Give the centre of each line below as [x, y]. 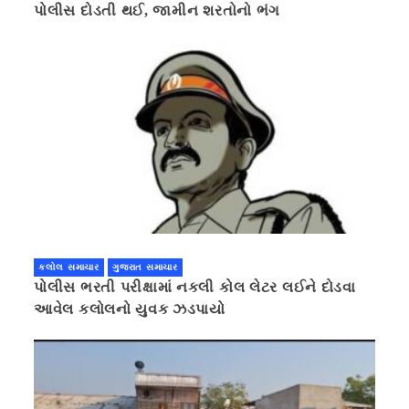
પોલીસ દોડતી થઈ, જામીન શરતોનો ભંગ [157, 11]
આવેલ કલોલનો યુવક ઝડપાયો [132, 309]
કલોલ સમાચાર [69, 267]
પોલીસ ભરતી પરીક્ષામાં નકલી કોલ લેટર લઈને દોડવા [195, 288]
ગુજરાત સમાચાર [145, 267]
